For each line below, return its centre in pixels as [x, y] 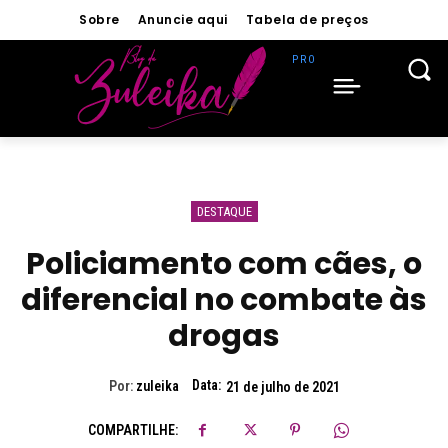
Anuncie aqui [182, 19]
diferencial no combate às [224, 300]
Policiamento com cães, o [224, 264]
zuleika [157, 386]
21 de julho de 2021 [282, 386]
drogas [224, 336]
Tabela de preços [307, 19]
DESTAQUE [224, 211]
